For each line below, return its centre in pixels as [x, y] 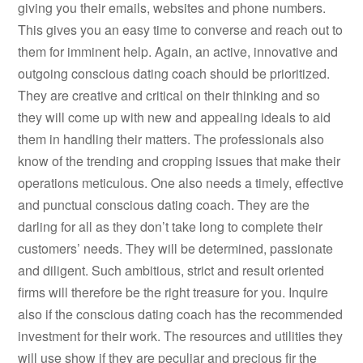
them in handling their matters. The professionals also [171, 139]
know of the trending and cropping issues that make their [179, 161]
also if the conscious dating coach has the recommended [181, 314]
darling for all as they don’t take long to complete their [171, 227]
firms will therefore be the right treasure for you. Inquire [173, 293]
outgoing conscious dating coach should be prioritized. [174, 74]
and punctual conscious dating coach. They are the [164, 205]
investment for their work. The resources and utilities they [181, 336]
